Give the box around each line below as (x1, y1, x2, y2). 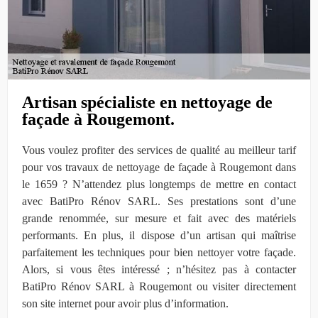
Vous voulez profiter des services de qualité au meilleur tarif (22, 143, 296, 156)
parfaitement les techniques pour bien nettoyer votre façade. (22, 246, 296, 258)
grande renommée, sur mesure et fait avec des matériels (22, 212, 296, 224)
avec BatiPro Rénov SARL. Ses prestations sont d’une (22, 194, 296, 207)
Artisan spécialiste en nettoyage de (22, 92, 273, 111)
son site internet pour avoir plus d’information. (22, 297, 229, 309)
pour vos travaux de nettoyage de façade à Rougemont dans (22, 160, 296, 173)
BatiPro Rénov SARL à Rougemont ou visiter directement (22, 280, 296, 292)
